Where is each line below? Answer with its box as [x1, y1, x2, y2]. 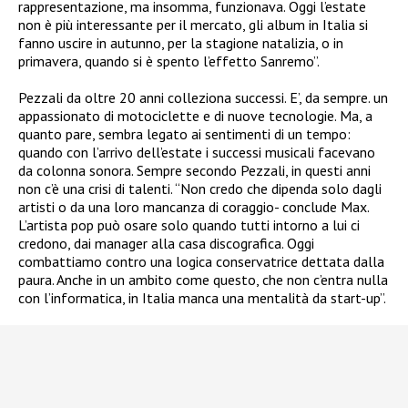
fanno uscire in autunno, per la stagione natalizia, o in [18, 33, 343, 52]
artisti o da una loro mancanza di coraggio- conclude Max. [18, 197, 369, 216]
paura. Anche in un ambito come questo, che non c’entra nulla [18, 270, 388, 289]
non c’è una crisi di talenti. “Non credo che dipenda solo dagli [18, 178, 382, 198]
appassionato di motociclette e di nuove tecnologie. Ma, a [18, 106, 372, 125]
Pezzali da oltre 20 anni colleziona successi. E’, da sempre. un [18, 87, 388, 107]
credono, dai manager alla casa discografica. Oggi [18, 233, 314, 252]
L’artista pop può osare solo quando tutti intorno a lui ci [18, 215, 360, 234]
